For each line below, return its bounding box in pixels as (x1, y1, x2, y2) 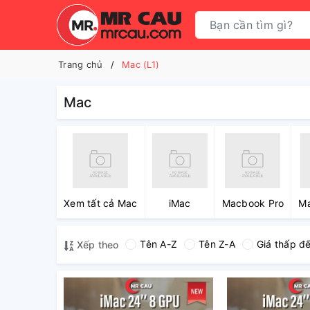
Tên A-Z (140, 238, 178, 250)
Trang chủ (58, 59, 103, 70)
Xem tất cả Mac (64, 197, 138, 209)
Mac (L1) (122, 59, 159, 70)
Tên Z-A (199, 238, 235, 250)
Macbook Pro (221, 197, 284, 209)
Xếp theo (74, 239, 119, 250)
